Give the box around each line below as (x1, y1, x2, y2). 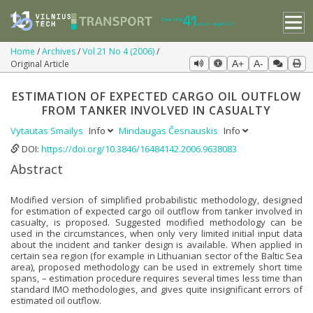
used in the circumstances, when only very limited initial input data (10, 227, 303, 240)
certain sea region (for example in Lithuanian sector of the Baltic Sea (10, 249, 303, 263)
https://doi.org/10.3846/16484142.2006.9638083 (41, 143, 237, 155)
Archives (42, 45, 78, 57)
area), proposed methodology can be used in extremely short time (10, 261, 303, 274)
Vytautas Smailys (10, 124, 85, 137)
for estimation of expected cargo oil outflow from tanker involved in (10, 205, 303, 218)
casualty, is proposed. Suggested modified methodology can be (10, 216, 303, 229)
